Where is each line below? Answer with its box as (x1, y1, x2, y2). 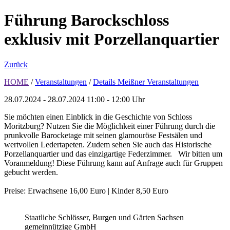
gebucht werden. (4, 167, 58, 177)
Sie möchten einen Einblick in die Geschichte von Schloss (4, 112, 192, 121)
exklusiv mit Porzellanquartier (4, 30, 219, 49)
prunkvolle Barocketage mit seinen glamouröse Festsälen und (4, 130, 202, 140)
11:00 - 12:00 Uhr (87, 94, 145, 104)
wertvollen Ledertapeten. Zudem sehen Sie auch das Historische (4, 140, 212, 149)
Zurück (4, 60, 28, 69)
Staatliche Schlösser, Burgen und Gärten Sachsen (25, 213, 184, 222)
